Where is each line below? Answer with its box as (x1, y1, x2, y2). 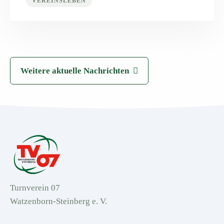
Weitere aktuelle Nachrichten (20, 65, 129, 75)
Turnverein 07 (10, 183, 60, 193)
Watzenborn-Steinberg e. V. (10, 196, 107, 206)
